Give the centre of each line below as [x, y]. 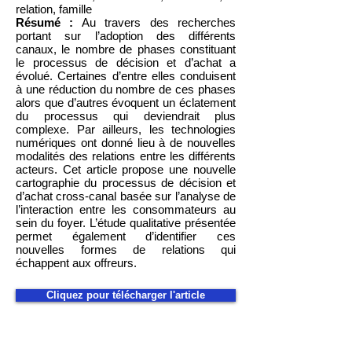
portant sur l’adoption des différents [126, 36]
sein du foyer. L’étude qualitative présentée [126, 223]
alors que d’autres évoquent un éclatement [126, 103]
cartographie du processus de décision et [126, 183]
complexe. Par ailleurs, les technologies [126, 129]
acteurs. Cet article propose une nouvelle [126, 169]
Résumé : [45, 22]
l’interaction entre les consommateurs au [126, 209]
